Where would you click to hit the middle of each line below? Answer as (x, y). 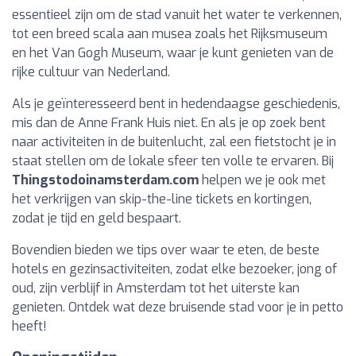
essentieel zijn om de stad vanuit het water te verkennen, (177, 15)
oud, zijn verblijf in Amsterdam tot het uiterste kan (156, 288)
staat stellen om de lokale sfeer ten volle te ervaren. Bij (173, 161)
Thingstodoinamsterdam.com (105, 180)
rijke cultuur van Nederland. (91, 72)
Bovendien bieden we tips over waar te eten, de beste (166, 250)
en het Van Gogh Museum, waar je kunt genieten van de (173, 53)
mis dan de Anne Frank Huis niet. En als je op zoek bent (169, 123)
